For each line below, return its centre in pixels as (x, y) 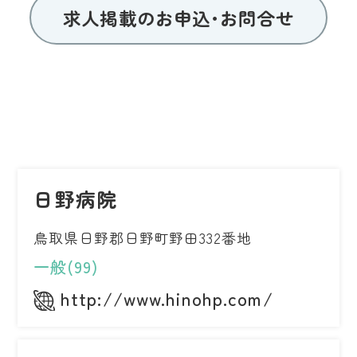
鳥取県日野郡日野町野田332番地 (143, 238)
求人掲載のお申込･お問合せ (178, 17)
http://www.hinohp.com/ (167, 298)
